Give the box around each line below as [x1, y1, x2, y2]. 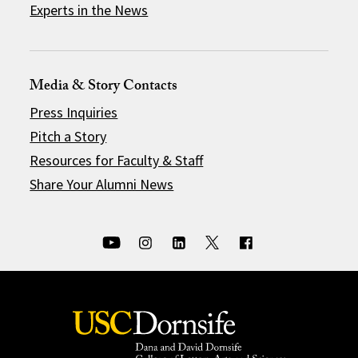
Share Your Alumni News [30, 174, 174, 193]
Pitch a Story [30, 126, 107, 145]
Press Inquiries [30, 102, 118, 121]
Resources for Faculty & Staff [30, 150, 204, 169]
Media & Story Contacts [30, 74, 178, 100]
